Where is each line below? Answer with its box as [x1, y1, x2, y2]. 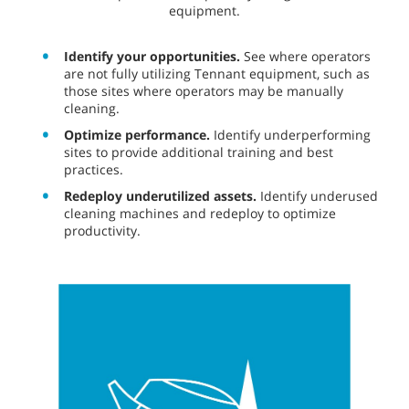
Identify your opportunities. [64, 47, 240, 65]
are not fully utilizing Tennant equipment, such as [64, 64, 370, 82]
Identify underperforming [210, 125, 371, 143]
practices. [64, 160, 123, 178]
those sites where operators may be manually [64, 81, 343, 100]
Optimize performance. [64, 125, 210, 143]
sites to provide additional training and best [64, 142, 333, 161]
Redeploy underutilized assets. [64, 186, 257, 204]
